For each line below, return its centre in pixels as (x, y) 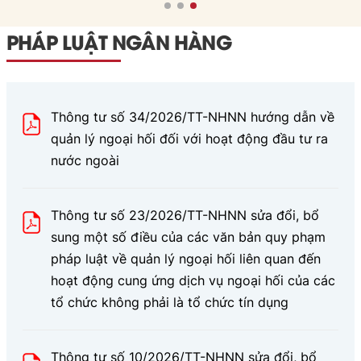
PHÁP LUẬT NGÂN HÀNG (119, 40)
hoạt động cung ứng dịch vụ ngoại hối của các (193, 280)
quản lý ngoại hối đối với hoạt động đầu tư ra (189, 138)
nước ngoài (85, 160)
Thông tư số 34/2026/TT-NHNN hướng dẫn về (193, 116)
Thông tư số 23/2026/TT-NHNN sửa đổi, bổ (185, 215)
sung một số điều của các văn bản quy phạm (188, 237)
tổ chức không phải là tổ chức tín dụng (170, 302)
